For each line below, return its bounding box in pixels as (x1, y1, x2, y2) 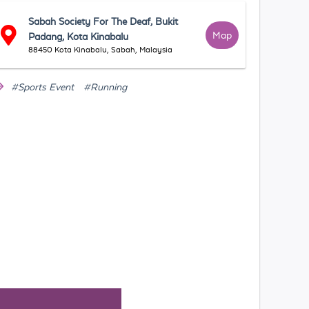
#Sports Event (11, 81, 74, 92)
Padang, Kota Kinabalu (28, 31, 129, 42)
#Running (83, 81, 128, 92)
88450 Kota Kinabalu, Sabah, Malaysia (28, 46, 173, 54)
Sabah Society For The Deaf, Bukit (28, 16, 179, 27)
